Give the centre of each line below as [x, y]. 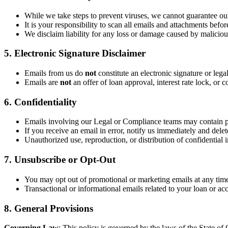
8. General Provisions [49, 208]
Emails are [42, 82]
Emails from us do [55, 73]
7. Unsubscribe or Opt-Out [60, 160]
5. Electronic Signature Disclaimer [75, 53]
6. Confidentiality [40, 102]
